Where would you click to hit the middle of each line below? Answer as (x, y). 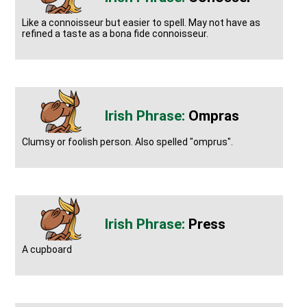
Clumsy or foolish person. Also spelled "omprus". (128, 142)
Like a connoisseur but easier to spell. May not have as (142, 23)
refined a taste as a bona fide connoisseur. (115, 34)
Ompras (214, 116)
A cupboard (47, 250)
